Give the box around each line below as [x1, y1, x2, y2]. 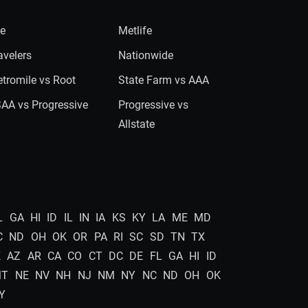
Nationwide [118, 49, 173, 62]
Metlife [118, 24, 152, 37]
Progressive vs [118, 98, 188, 111]
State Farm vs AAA [118, 74, 209, 87]
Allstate [118, 118, 155, 131]
